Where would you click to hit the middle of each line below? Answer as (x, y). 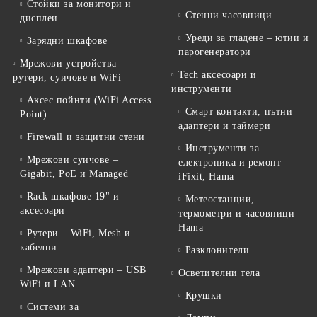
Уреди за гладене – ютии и (247, 38)
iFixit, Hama (206, 177)
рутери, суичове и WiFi (67, 78)
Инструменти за (222, 149)
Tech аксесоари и (217, 75)
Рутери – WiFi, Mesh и (79, 234)
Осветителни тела (219, 273)
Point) (34, 115)
